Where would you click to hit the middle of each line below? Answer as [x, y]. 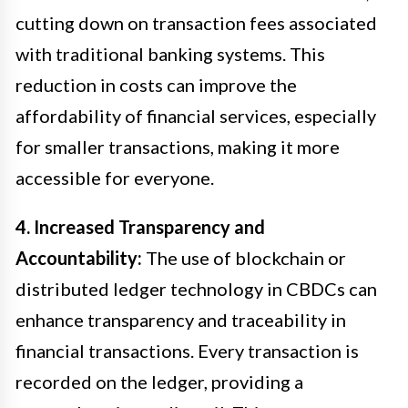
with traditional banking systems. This [170, 54]
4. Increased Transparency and [140, 227]
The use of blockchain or [244, 258]
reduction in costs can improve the [156, 85]
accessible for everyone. [115, 178]
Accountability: [79, 258]
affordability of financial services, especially [196, 116]
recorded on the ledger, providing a [159, 382]
